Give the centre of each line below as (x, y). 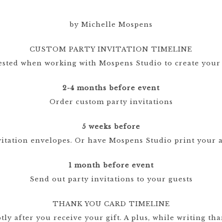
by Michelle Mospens (111, 25)
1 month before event (111, 165)
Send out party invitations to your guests (111, 179)
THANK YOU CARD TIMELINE (111, 204)
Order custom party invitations (111, 102)
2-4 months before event (111, 88)
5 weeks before (111, 127)
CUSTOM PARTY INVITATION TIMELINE (111, 49)
